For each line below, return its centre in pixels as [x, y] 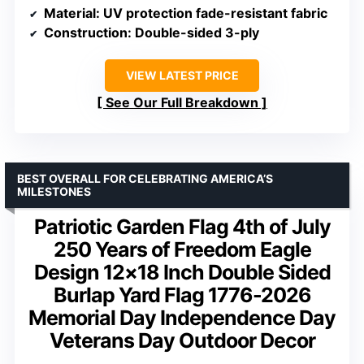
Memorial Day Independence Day [182, 318]
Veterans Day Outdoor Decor [182, 341]
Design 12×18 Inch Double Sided [182, 273]
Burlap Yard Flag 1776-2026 [182, 295]
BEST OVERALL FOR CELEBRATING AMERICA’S [145, 179]
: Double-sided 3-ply [193, 33]
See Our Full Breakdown [182, 103]
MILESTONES [54, 192]
